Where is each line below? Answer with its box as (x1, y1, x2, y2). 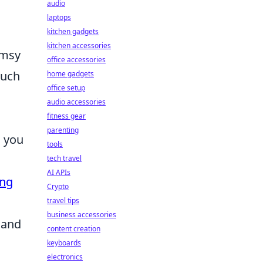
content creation (47, 224, 100, 234)
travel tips (47, 195, 79, 205)
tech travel (47, 153, 82, 163)
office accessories (47, 55, 106, 65)
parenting (47, 125, 79, 135)
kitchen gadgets (47, 26, 99, 36)
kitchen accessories (47, 41, 111, 50)
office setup (47, 83, 85, 93)
